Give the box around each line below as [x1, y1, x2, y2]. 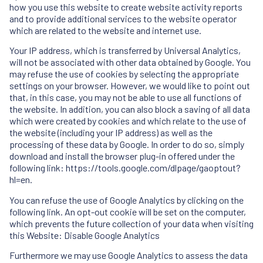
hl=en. [9, 174, 32, 186]
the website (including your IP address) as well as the [9, 127, 213, 139]
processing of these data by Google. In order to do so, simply [9, 139, 244, 150]
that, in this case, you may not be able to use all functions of [9, 92, 242, 103]
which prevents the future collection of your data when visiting [9, 217, 254, 229]
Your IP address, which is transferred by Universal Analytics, [9, 45, 241, 56]
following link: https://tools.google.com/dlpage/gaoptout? [9, 162, 241, 174]
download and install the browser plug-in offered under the [9, 150, 235, 162]
